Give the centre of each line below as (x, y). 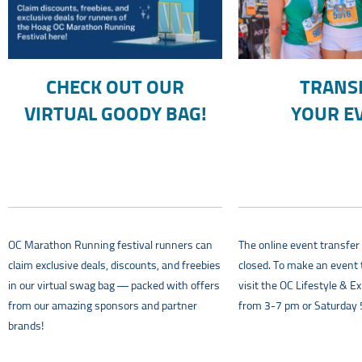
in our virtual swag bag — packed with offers (114, 286)
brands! (26, 327)
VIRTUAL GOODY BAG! (115, 115)
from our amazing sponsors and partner (103, 307)
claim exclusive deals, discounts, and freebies (114, 266)
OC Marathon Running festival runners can (110, 246)
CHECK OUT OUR (115, 88)
